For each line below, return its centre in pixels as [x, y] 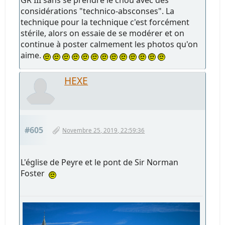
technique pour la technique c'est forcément [105, 22]
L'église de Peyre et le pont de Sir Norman [100, 162]
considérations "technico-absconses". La [98, 11]
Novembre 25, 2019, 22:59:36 [104, 130]
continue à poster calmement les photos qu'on [109, 44]
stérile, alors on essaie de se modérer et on [103, 33]
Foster [35, 173]
